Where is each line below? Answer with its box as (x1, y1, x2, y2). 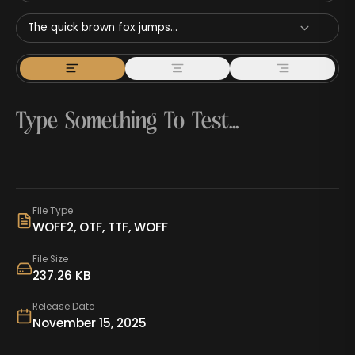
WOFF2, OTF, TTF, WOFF (32, 219, 168, 236)
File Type (32, 204, 73, 218)
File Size (32, 252, 68, 265)
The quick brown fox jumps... (27, 20, 177, 36)
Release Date (32, 300, 94, 314)
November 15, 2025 (32, 315, 147, 332)
